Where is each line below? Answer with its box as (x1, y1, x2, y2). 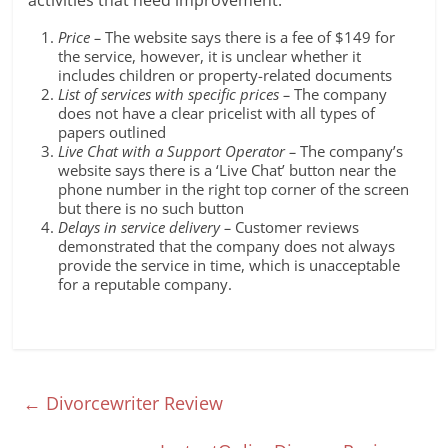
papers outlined (58, 122, 167, 143)
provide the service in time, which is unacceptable (58, 255, 401, 276)
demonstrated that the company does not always (58, 236, 396, 257)
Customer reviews (231, 217, 360, 238)
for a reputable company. (58, 274, 233, 295)
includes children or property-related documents (58, 65, 393, 86)
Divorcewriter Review (41, 391, 224, 416)
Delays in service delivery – (58, 217, 232, 238)
